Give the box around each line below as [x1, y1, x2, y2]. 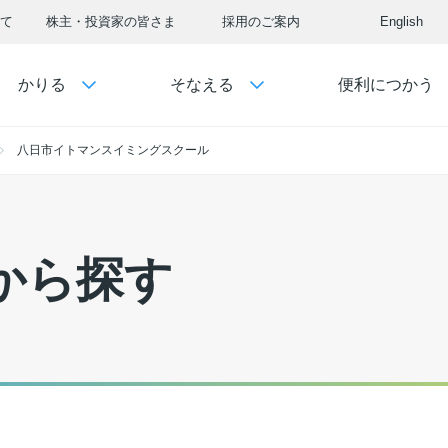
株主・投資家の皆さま [46, 14, 176, 29]
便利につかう [338, 76, 434, 93]
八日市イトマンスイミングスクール [17, 143, 209, 157]
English [379, 14, 423, 29]
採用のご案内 [222, 14, 300, 29]
